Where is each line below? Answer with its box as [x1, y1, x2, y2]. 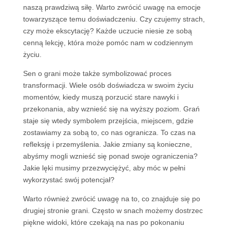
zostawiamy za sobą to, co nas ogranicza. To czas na [23, 128, 196, 137]
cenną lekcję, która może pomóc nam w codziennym [23, 39, 193, 47]
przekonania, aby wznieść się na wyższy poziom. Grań [23, 105, 200, 113]
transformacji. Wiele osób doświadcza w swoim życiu [23, 81, 194, 89]
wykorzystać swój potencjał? [23, 176, 114, 184]
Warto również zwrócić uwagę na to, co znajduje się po [23, 195, 200, 203]
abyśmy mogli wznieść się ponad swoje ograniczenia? [23, 152, 198, 160]
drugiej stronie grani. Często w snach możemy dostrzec [23, 206, 203, 215]
